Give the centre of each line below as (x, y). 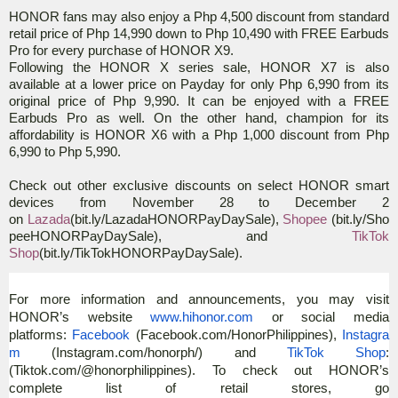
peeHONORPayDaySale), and (138, 236)
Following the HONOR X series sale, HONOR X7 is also (199, 67)
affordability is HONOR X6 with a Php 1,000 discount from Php (199, 135)
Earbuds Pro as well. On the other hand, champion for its (199, 118)
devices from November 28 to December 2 (199, 202)
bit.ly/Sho (363, 219)
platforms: (38, 334)
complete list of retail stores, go (199, 388)
